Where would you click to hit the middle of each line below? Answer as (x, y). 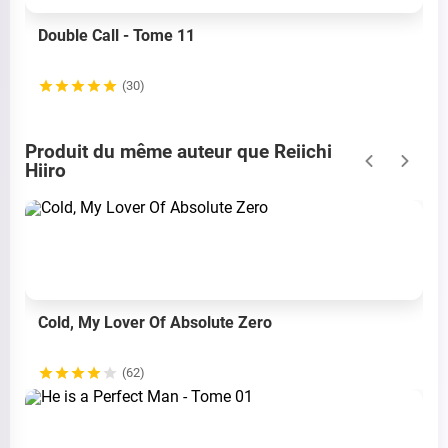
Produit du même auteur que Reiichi (178, 151)
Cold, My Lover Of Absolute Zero (155, 322)
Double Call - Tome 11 (116, 36)
